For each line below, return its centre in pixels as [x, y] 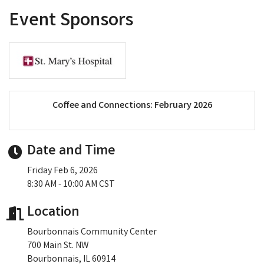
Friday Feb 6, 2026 [62, 171]
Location [53, 213]
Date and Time [71, 152]
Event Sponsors [71, 21]
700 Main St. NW [58, 246]
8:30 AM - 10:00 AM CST [71, 185]
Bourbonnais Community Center [93, 233]
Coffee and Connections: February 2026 [132, 106]
